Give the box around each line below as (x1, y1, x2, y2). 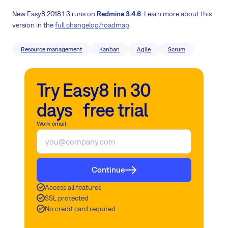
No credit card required (45, 204, 116, 213)
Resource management (21, 45, 82, 53)
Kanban (99, 45, 120, 53)
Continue (91, 165, 125, 175)
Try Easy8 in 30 (37, 79, 151, 101)
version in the (12, 20, 55, 29)
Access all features (45, 183, 101, 191)
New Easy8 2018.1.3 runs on (12, 9, 97, 18)
